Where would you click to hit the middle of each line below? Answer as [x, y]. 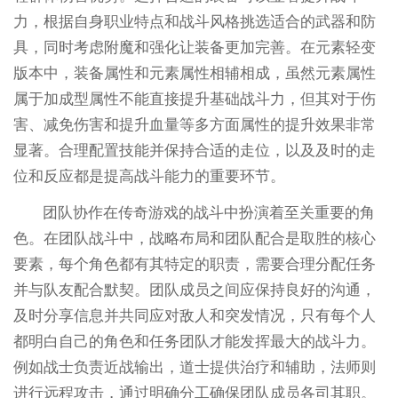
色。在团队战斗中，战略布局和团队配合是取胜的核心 [194, 238]
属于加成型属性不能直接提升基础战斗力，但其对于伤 [194, 99]
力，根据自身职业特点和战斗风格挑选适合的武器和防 [194, 21]
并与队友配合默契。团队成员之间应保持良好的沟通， [194, 290]
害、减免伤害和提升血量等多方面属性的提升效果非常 [194, 124]
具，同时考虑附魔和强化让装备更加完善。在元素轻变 [194, 47]
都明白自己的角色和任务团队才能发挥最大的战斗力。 [194, 341]
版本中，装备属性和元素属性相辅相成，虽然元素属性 [194, 73]
